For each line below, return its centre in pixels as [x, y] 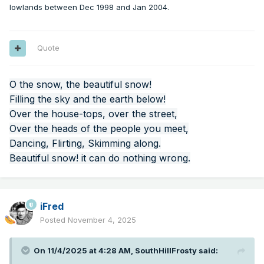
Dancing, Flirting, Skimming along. [85, 143]
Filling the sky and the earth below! [88, 99]
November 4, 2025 [102, 220]
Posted [54, 220]
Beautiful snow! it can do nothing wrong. [100, 158]
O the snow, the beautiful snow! [80, 85]
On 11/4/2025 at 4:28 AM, [84, 251]
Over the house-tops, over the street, [93, 114]
